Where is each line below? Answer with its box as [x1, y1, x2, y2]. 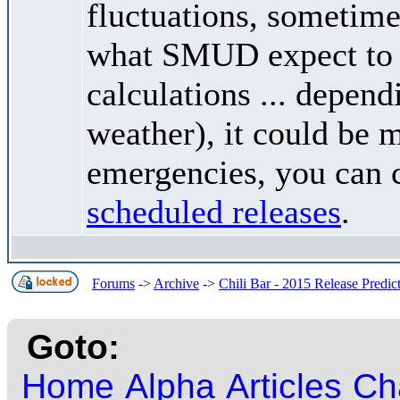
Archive [154, 275, 199, 291]
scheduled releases [87, 192, 341, 230]
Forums [92, 275, 135, 291]
